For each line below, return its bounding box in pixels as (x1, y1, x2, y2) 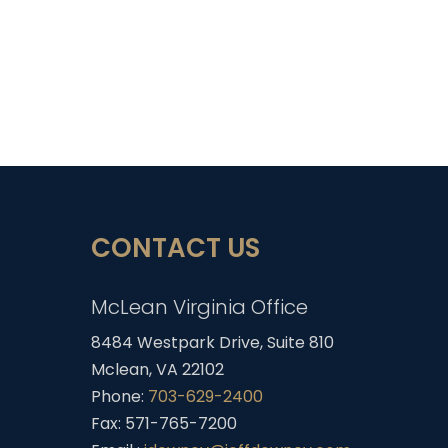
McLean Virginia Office (91, 293, 309, 322)
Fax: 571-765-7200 (91, 412, 238, 436)
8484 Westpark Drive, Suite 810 (91, 331, 335, 355)
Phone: (91, 385, 149, 409)
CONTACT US (91, 230, 261, 267)
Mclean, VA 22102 (91, 358, 225, 382)
